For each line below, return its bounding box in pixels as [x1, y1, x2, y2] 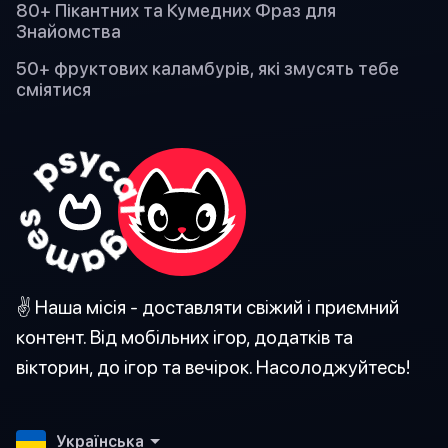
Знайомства [16, 21, 121, 43]
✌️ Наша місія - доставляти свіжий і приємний [16, 295, 399, 319]
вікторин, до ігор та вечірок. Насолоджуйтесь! [16, 355, 410, 379]
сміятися [16, 79, 91, 101]
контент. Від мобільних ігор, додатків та [16, 325, 353, 349]
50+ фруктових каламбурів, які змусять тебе [16, 58, 399, 80]
